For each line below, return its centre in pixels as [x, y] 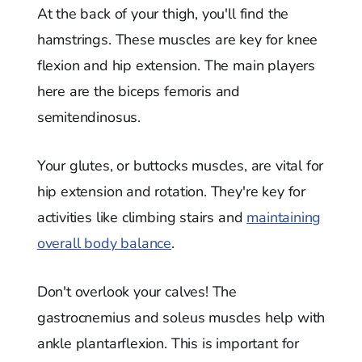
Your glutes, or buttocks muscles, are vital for [180, 165]
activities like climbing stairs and [142, 217]
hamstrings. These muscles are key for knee [177, 39]
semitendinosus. [89, 117]
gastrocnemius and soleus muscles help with [181, 317]
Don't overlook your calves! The [137, 291]
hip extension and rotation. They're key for [171, 191]
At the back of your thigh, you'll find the [163, 13]
